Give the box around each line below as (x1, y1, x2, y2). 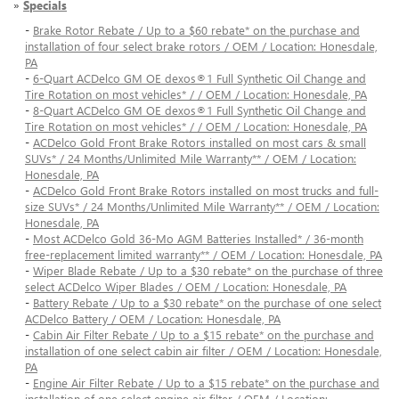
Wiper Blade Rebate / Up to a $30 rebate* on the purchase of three (33, 263, 383, 279)
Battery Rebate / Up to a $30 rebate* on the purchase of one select (33, 295, 381, 311)
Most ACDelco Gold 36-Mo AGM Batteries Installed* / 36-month (33, 231, 363, 247)
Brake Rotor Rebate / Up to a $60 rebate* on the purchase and (33, 22, 360, 38)
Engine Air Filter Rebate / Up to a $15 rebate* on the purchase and (33, 375, 379, 391)
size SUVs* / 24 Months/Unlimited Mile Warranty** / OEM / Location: (25, 199, 379, 215)
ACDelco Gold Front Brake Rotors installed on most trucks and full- (33, 183, 379, 199)
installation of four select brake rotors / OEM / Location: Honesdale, (25, 38, 378, 54)
